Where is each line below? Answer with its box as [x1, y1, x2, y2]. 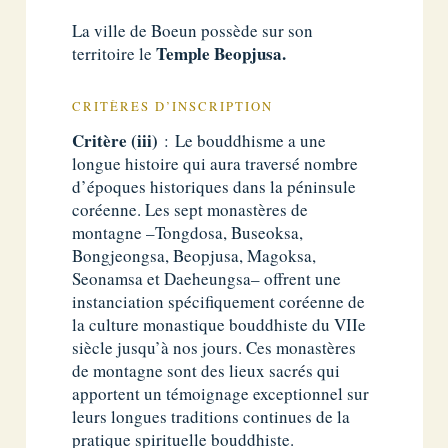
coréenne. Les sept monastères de [72, 197, 309, 221]
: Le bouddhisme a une [164, 128, 327, 152]
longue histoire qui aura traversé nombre [72, 151, 359, 175]
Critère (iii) [72, 127, 165, 153]
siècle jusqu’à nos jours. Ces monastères [72, 335, 357, 359]
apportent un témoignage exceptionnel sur [72, 381, 370, 405]
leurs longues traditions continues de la [72, 404, 351, 428]
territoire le [72, 42, 157, 66]
